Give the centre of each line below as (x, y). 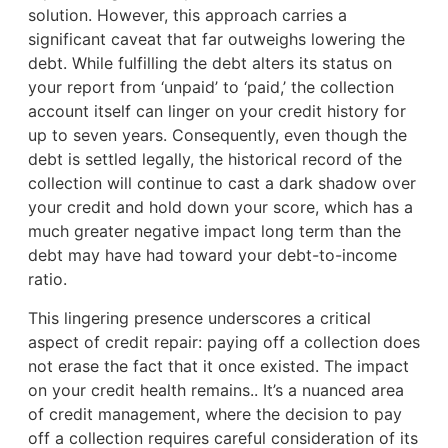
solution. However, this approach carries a (187, 15)
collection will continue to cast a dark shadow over (221, 183)
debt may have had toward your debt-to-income (212, 255)
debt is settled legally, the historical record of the (214, 159)
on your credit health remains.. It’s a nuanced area (215, 389)
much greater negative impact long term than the (214, 231)
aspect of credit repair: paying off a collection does (223, 341)
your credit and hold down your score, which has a (220, 207)
